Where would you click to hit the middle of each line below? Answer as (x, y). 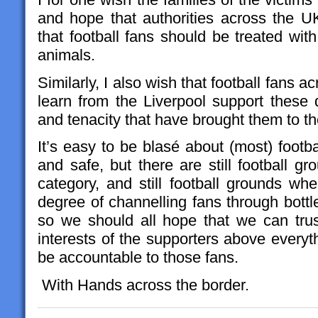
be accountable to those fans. (138, 258)
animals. (66, 55)
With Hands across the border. (143, 285)
